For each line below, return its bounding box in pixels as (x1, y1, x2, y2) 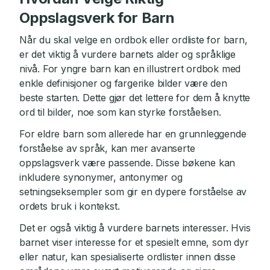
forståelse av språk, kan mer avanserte (19, 142, 195, 154)
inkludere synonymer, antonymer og (19, 171, 183, 183)
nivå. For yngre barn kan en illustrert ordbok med (19, 63, 241, 75)
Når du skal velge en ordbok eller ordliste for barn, (19, 34, 248, 46)
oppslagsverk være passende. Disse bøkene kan (19, 157, 236, 169)
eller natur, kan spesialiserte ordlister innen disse (19, 251, 236, 263)
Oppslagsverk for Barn (19, 9, 175, 27)
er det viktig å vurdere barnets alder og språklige (19, 48, 236, 60)
